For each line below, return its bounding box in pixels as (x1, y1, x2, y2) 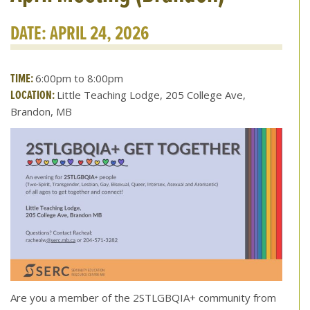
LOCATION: (10, 85, 57, 103)
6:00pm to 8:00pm (35, 71, 123, 85)
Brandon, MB (10, 104, 72, 118)
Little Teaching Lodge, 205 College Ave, (57, 87, 246, 102)
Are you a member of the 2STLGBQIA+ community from (10, 290, 276, 304)
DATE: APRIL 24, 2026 (10, 19, 149, 47)
